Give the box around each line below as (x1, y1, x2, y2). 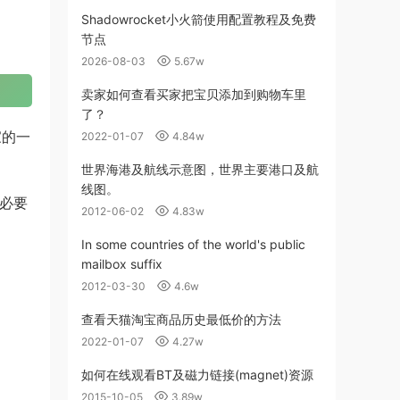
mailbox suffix (81, 256, 162, 271)
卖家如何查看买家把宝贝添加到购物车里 (81, 87, 306, 102)
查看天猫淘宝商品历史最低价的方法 (81, 312, 281, 327)
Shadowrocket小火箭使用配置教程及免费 (81, 12, 316, 27)
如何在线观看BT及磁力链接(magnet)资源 (81, 367, 313, 382)
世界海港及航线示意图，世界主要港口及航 (81, 162, 319, 177)
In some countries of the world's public (81, 237, 305, 252)
